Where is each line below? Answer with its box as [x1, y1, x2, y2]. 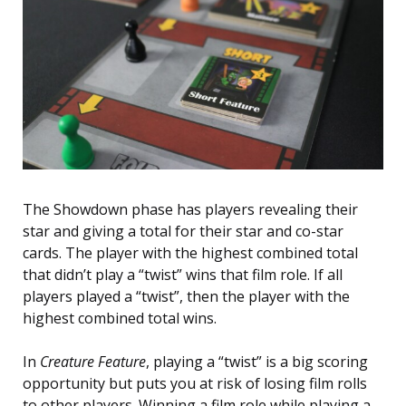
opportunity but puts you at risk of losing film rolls [23, 373, 367, 394]
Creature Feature [40, 352, 146, 372]
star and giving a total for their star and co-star [23, 221, 343, 242]
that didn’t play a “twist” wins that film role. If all [23, 265, 343, 285]
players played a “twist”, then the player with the [23, 286, 350, 307]
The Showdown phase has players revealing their [23, 199, 358, 220]
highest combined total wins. [23, 308, 217, 329]
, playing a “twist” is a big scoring [146, 352, 368, 372]
